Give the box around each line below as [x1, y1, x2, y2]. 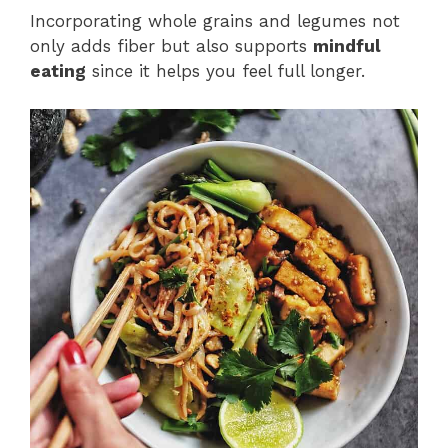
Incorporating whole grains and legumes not [30, 10, 400, 31]
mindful [313, 35, 381, 56]
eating [30, 60, 86, 81]
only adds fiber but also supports [30, 35, 313, 56]
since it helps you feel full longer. [86, 60, 365, 81]
